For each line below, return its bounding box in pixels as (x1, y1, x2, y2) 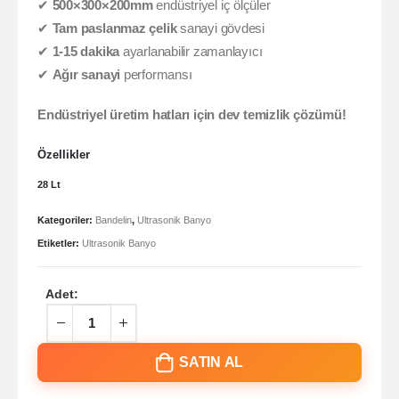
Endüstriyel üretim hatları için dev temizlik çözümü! (37, 107, 346, 122)
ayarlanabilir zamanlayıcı (119, 45, 263, 60)
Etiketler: (37, 237, 82, 248)
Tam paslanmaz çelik (52, 21, 177, 37)
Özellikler (37, 147, 90, 161)
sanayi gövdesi (176, 21, 265, 37)
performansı (120, 68, 192, 83)
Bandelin (95, 215, 132, 226)
